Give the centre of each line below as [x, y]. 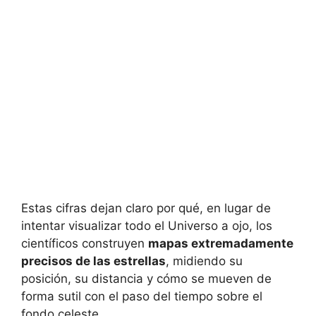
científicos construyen [85, 244]
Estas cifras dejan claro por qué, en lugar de [146, 208]
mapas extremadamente [221, 244]
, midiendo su [204, 261]
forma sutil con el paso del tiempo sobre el [142, 297]
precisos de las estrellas [93, 261]
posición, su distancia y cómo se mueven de [146, 279]
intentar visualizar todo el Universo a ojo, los [147, 226]
